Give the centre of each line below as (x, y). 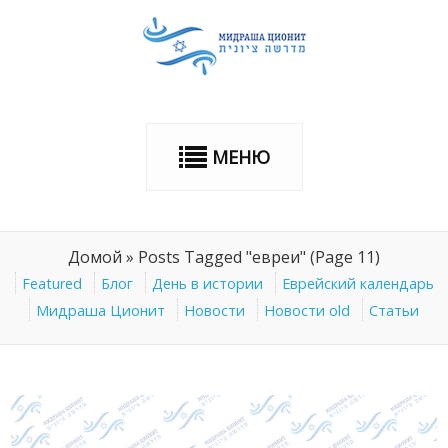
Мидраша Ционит (100, 310)
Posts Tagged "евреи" (222, 257)
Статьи (394, 310)
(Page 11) (343, 257)
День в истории (207, 283)
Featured (51, 283)
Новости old (307, 310)
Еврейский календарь (357, 283)
